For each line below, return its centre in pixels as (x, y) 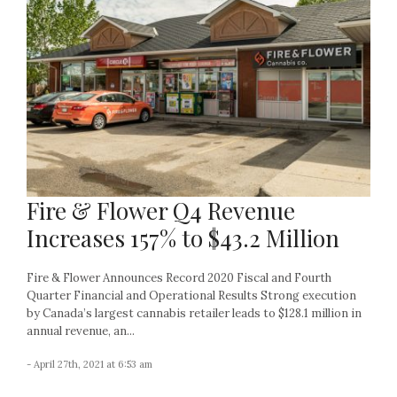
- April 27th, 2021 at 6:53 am (90, 364)
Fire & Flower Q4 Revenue (161, 210)
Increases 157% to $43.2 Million (183, 237)
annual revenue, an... (81, 331)
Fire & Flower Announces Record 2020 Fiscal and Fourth (179, 277)
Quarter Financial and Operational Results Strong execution (191, 295)
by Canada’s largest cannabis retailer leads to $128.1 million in (194, 313)
